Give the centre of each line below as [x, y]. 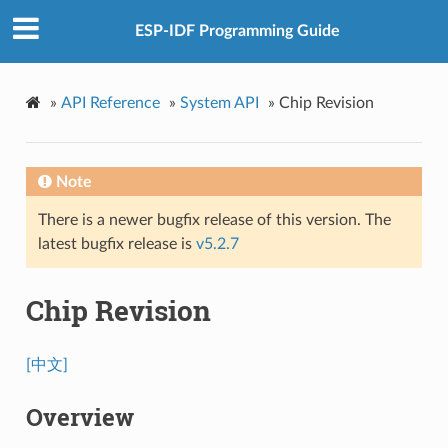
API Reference [110, 102]
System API [219, 102]
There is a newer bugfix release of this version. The [214, 219]
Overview [79, 416]
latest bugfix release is [116, 243]
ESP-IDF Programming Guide [237, 31]
